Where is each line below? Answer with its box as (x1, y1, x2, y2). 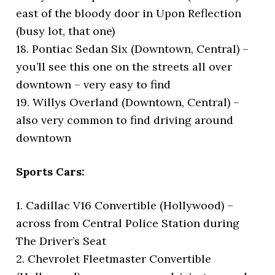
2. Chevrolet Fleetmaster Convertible (16, 252, 212, 266)
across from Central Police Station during (16, 216, 240, 231)
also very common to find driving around (16, 113, 234, 128)
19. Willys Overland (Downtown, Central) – (16, 95, 240, 110)
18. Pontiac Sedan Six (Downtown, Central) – (16, 42, 249, 56)
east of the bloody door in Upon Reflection (16, 6, 242, 21)
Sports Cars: (16, 165, 85, 179)
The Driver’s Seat (16, 234, 107, 249)
